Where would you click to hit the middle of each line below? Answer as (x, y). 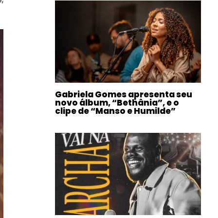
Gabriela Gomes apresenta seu (124, 95)
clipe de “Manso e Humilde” (115, 111)
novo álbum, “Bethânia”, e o (117, 103)
